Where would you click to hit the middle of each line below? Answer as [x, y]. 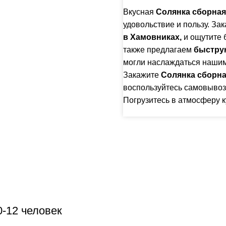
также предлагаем [158, 49]
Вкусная [139, 12]
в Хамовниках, [152, 37]
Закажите [141, 75]
